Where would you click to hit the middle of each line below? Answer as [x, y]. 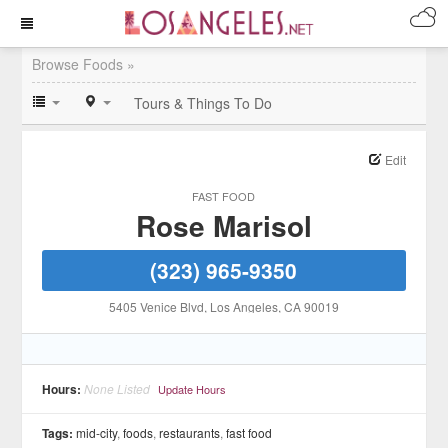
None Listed [117, 388]
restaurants [190, 432]
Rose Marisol [223, 225]
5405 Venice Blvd [156, 306]
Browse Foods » [84, 64]
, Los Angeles [240, 306]
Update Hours [192, 389]
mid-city [97, 432]
